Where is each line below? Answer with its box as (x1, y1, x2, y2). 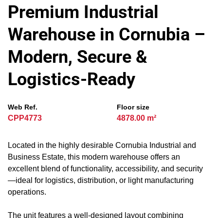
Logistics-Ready (8, 69, 135, 90)
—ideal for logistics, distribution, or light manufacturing (8, 176, 194, 184)
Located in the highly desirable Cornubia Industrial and (8, 141, 196, 149)
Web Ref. (8, 103, 37, 111)
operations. (8, 188, 46, 196)
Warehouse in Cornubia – (8, 24, 205, 45)
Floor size (117, 103, 149, 111)
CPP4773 (8, 114, 42, 122)
